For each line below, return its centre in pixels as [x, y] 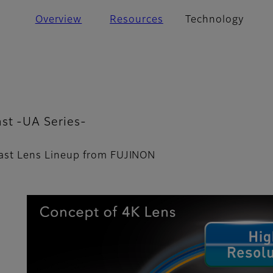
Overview [58, 20]
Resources [136, 20]
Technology [214, 20]
